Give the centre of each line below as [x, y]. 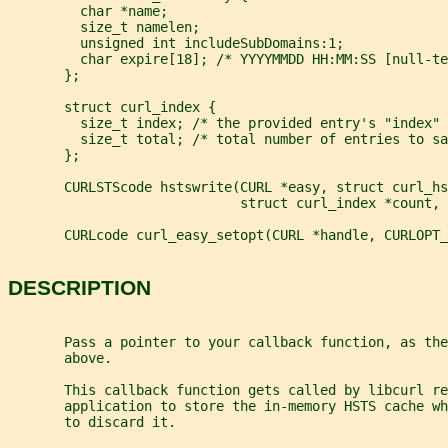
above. [60, 357]
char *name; [88, 10]
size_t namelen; [104, 26]
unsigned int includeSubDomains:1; [176, 42]
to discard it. [92, 421]
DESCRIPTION [79, 288]
